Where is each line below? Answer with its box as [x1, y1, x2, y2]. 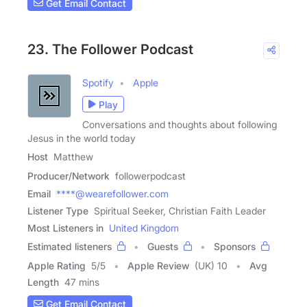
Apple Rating [27, 260, 86, 272]
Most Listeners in [27, 222, 103, 234]
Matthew [53, 151, 93, 163]
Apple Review [127, 260, 189, 272]
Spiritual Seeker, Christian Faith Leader [94, 205, 266, 217]
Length [27, 276, 59, 288]
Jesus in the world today [27, 132, 136, 145]
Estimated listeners [27, 241, 112, 253]
